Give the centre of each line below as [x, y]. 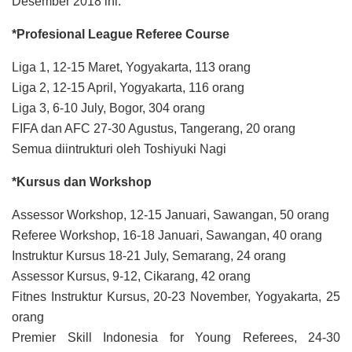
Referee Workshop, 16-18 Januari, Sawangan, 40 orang [167, 236]
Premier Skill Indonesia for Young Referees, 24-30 [176, 338]
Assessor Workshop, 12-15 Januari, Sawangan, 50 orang [170, 215]
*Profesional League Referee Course [121, 35]
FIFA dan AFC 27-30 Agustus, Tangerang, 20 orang [154, 129]
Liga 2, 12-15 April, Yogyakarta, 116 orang [128, 88]
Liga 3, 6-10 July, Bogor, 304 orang [108, 108]
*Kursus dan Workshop [82, 182]
